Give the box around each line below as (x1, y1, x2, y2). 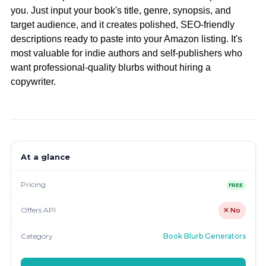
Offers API (20, 205, 56, 215)
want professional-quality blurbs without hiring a (10, 62, 211, 72)
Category (20, 232, 53, 241)
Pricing (20, 179, 46, 189)
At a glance (20, 151, 70, 161)
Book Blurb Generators (163, 232, 246, 241)
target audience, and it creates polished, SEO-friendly (10, 19, 235, 30)
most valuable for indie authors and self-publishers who (10, 47, 242, 58)
